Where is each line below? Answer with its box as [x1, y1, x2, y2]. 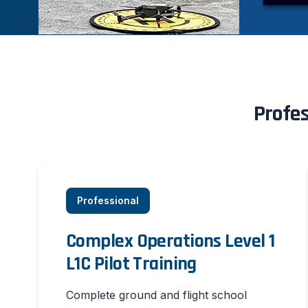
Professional [77, 195, 139, 206]
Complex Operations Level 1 [66, 229, 275, 254]
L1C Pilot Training [66, 252, 197, 276]
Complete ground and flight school [66, 288, 247, 302]
